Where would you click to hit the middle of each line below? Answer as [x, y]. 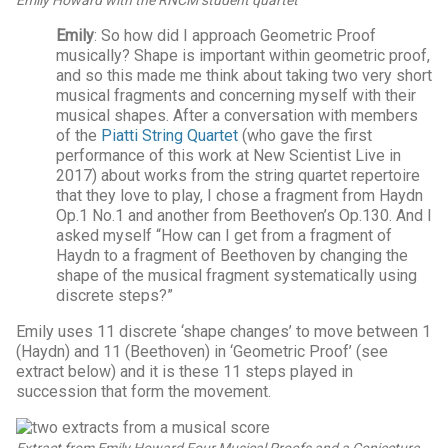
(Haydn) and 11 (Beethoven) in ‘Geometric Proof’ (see [202, 351]
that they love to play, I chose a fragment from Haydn [239, 195]
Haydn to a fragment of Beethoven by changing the [232, 255]
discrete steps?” [114, 295]
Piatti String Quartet [169, 135]
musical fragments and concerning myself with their [236, 95]
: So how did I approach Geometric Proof [235, 35]
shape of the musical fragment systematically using [236, 275]
